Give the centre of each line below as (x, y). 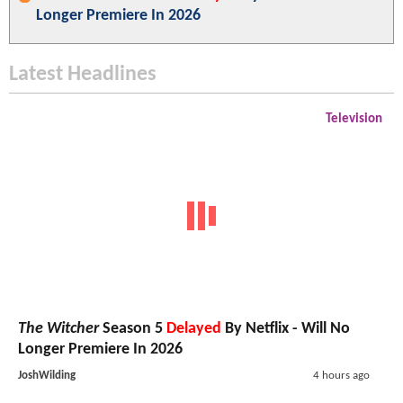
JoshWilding (47, 375)
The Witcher (58, 328)
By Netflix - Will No (286, 328)
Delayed (194, 328)
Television (354, 120)
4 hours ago (341, 375)
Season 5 (133, 328)
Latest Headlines (83, 75)
